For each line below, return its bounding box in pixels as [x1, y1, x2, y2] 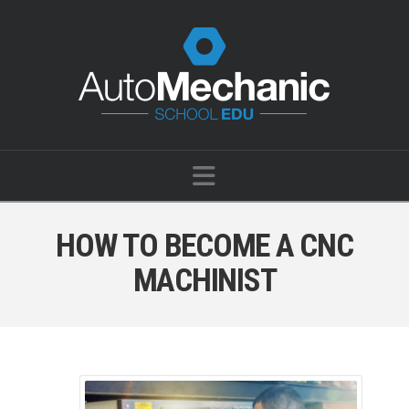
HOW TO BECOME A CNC [56, 225, 353, 265]
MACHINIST [132, 260, 277, 299]
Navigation [215, 160, 324, 190]
